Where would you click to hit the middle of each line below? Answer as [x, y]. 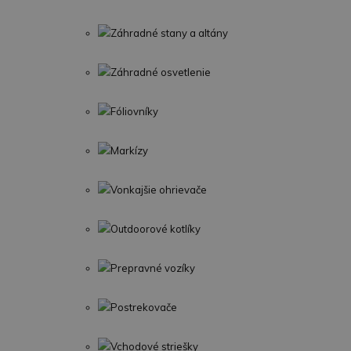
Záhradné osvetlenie [161, 72]
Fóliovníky [134, 111]
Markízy [129, 150]
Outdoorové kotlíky [156, 229]
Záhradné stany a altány [169, 33]
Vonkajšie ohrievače [159, 190]
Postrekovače [144, 307]
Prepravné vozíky [153, 268]
